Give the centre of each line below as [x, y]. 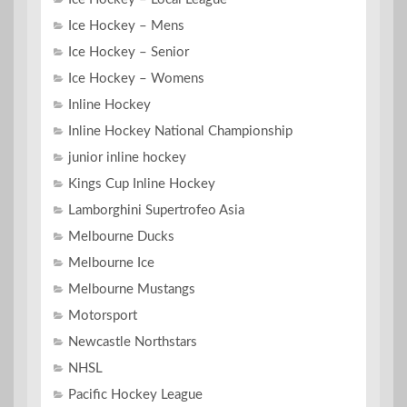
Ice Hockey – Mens [126, 26]
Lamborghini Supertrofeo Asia [156, 211]
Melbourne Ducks [121, 237]
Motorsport [103, 316]
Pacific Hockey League [135, 395]
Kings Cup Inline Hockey [142, 184]
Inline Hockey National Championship [180, 132]
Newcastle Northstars [133, 342]
